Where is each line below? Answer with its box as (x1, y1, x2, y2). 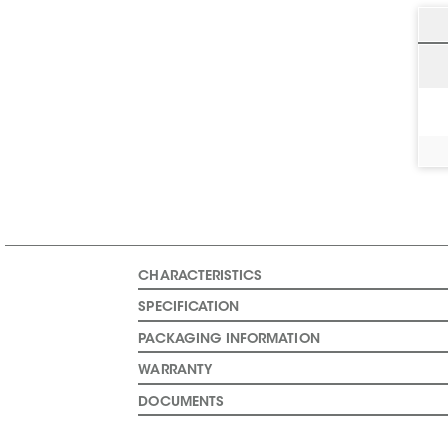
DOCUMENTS (138, 395, 224, 410)
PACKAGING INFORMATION (138, 332, 320, 347)
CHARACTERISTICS (138, 269, 263, 284)
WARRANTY (138, 364, 212, 379)
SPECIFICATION (138, 301, 240, 316)
